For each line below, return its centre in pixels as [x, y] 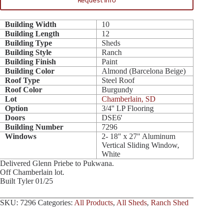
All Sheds [132, 202]
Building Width [31, 24]
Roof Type [22, 80]
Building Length [32, 33]
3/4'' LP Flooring [128, 108]
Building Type [28, 43]
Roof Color [24, 89]
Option [16, 108]
